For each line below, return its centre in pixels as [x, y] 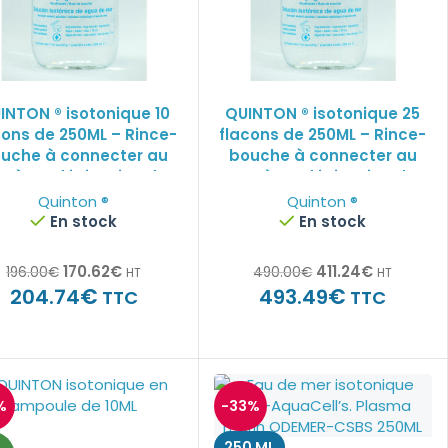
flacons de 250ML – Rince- [323, 134]
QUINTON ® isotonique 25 [323, 113]
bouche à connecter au [322, 155]
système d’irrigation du [323, 176]
